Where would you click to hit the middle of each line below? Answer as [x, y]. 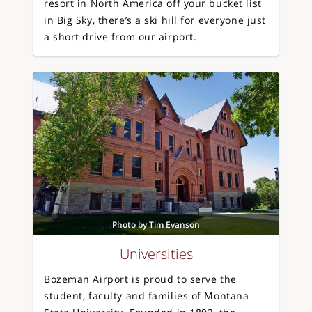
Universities [156, 254]
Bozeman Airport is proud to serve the [140, 279]
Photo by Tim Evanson [156, 225]
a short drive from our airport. [120, 37]
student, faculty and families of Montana [147, 296]
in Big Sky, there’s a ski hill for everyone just [155, 20]
